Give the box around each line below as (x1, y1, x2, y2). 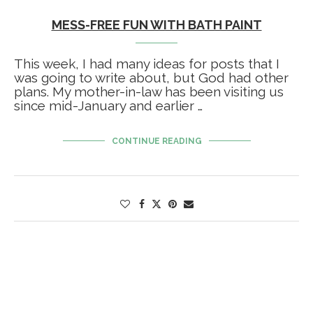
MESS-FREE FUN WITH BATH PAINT (51, 17, 262, 33)
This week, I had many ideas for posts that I (14, 56, 279, 72)
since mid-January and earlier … (14, 98, 203, 114)
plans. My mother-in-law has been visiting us (14, 84, 284, 100)
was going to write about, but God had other (14, 70, 289, 86)
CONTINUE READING (111, 136, 202, 147)
